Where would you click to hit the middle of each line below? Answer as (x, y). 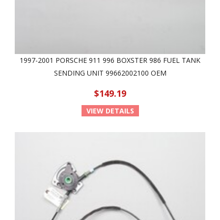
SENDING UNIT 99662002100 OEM (110, 73)
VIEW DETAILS (110, 111)
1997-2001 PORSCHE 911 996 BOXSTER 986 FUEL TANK (110, 60)
